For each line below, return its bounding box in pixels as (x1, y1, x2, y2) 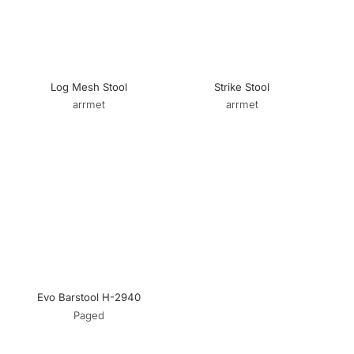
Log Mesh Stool (50, 81, 127, 94)
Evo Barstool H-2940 (36, 291, 141, 304)
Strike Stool (214, 81, 269, 94)
